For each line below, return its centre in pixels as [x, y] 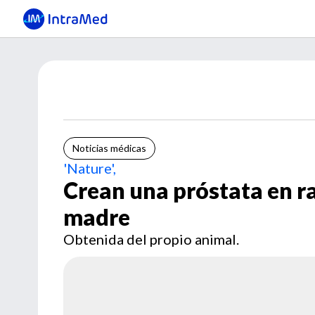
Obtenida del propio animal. [151, 239]
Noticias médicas [109, 148]
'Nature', [90, 168]
